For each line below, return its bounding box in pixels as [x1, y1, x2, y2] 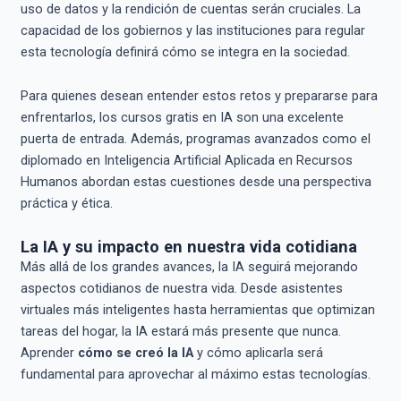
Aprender [20, 344, 78, 361]
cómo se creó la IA [77, 344, 193, 361]
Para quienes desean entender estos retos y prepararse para [20, 88, 378, 105]
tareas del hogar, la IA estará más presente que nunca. [20, 322, 341, 339]
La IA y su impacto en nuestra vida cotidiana [20, 236, 357, 256]
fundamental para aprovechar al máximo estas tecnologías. [20, 365, 371, 382]
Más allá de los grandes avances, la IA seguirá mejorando [20, 258, 358, 275]
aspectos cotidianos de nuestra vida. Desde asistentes [20, 279, 343, 296]
